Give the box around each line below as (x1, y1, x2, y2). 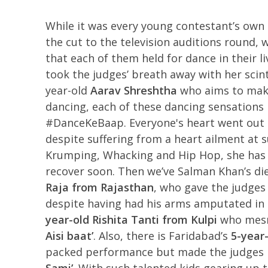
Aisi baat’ (45, 229, 93, 243)
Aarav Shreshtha (90, 83, 177, 98)
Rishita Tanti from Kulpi (92, 212, 217, 227)
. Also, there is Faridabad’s (93, 229, 231, 243)
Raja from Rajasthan (45, 180, 154, 194)
